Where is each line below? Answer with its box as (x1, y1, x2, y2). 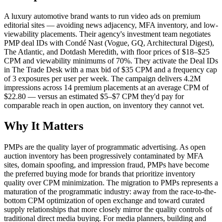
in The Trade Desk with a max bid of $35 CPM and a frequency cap (4, 65, 217, 74)
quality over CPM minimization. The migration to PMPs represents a (4, 178, 218, 187)
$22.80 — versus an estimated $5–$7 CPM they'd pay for (4, 92, 184, 101)
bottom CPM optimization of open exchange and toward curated (4, 196, 205, 205)
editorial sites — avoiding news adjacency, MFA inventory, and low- (4, 20, 218, 29)
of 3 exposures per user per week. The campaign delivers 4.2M (4, 74, 201, 83)
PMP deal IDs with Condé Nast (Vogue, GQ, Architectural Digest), (4, 38, 214, 47)
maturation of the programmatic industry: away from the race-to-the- (4, 187, 216, 196)
